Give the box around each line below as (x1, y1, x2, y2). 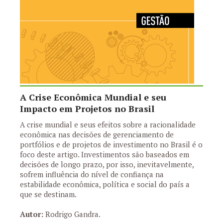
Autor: (20, 209, 43, 219)
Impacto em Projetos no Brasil (20, 103, 154, 114)
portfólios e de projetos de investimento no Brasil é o (20, 139, 203, 149)
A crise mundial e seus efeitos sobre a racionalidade (20, 119, 196, 129)
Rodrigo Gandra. (43, 209, 101, 219)
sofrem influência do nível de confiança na (20, 169, 164, 179)
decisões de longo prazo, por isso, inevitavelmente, (20, 159, 194, 169)
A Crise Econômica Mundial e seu (20, 91, 166, 103)
